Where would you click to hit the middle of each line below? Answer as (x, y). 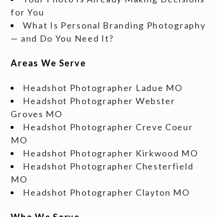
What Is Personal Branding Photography (114, 25)
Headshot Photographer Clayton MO (106, 192)
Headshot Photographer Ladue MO (103, 87)
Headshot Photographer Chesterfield (108, 166)
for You (28, 12)
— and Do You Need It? (62, 38)
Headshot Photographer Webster (99, 101)
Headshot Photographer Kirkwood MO (110, 153)
